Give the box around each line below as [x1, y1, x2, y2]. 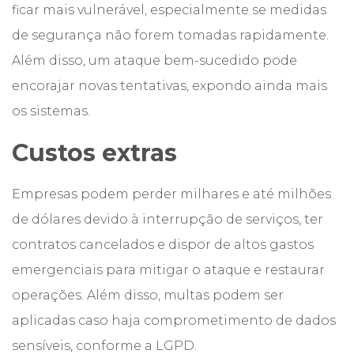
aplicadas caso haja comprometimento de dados [12, 313, 336, 328]
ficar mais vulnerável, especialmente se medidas [12, 2, 326, 17]
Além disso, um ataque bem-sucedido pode [12, 53, 297, 68]
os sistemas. [12, 104, 90, 119]
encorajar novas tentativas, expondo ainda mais [12, 78, 327, 93]
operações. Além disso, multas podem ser [12, 288, 284, 303]
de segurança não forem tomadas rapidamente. [12, 28, 329, 43]
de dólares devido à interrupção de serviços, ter [12, 212, 323, 227]
